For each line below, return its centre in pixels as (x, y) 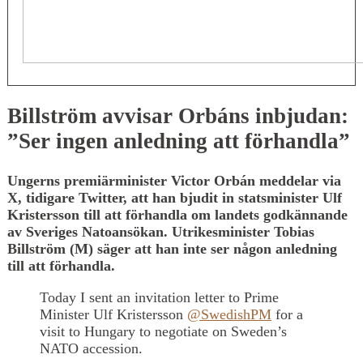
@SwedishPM (229, 314)
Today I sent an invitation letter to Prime (159, 297)
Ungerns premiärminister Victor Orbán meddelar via (174, 180)
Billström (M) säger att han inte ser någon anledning (172, 248)
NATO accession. (91, 348)
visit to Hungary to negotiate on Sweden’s (163, 331)
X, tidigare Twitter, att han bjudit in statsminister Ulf (175, 197)
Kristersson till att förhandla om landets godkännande (177, 214)
